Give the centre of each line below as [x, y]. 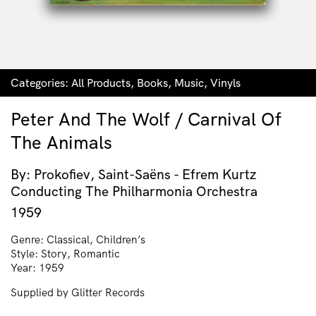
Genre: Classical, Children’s [78, 239]
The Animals [61, 142]
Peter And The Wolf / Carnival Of [146, 119]
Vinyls [225, 83]
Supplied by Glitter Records [78, 292]
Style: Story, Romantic [65, 253]
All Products [101, 83]
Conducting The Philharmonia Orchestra [134, 192]
